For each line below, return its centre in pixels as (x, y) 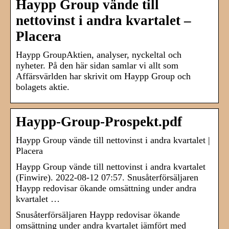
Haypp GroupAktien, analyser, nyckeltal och (99, 55)
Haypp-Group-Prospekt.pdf (99, 122)
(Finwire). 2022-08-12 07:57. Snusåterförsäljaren (107, 178)
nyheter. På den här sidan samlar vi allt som (97, 66)
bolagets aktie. (43, 87)
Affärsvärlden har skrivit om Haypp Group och (103, 76)
